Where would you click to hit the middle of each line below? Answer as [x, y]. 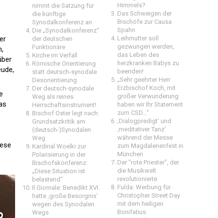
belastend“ [47, 179]
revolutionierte [137, 179]
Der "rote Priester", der [148, 162]
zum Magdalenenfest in [150, 146]
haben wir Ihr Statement [150, 104]
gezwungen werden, [146, 46]
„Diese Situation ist [59, 171]
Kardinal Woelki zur [59, 146]
